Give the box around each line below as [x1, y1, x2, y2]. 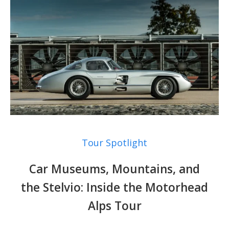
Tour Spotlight [82, 136, 147, 149]
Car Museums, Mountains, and [29, 161, 200, 177]
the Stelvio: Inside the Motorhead [21, 179, 208, 196]
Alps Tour [87, 198, 142, 214]
